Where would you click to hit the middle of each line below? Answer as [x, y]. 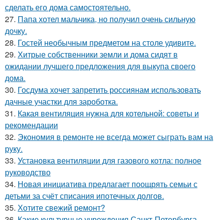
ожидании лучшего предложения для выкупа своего [100, 66]
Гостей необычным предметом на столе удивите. [107, 42]
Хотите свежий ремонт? [61, 207]
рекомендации [31, 125]
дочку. [16, 30]
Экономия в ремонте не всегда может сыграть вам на [115, 137]
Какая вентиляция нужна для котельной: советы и [108, 113]
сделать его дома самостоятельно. [68, 7]
